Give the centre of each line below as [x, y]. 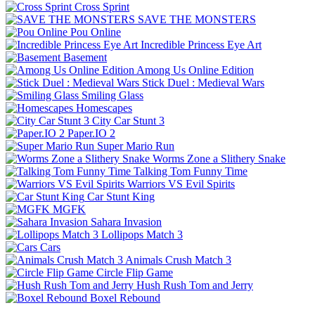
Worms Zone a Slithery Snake [219, 158]
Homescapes [104, 108]
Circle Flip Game [135, 272]
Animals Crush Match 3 [178, 259]
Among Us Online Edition [195, 70]
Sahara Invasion [126, 221]
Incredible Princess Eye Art [201, 44]
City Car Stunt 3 [128, 120]
